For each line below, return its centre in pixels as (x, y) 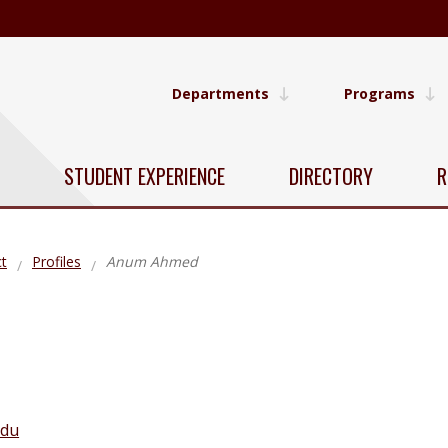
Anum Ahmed (152, 262)
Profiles (56, 262)
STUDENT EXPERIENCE (144, 175)
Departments (220, 94)
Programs (379, 94)
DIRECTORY (331, 175)
